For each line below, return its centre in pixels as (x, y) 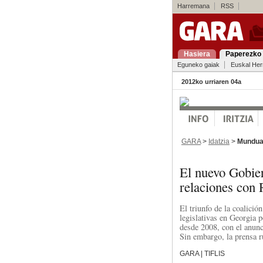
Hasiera (197, 54)
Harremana (193, 6)
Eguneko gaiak (198, 65)
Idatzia (219, 141)
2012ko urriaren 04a (211, 82)
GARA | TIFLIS (202, 253)
